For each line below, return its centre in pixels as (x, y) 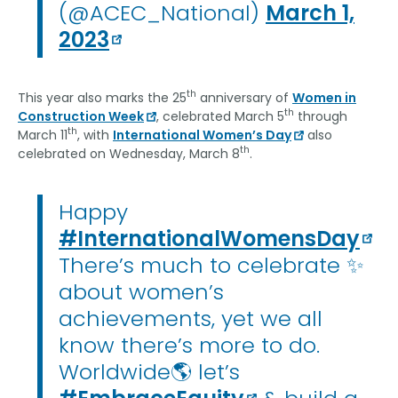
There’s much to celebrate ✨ (211, 265)
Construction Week (81, 116)
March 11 (43, 135)
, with (95, 135)
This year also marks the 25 (102, 97)
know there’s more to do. (189, 345)
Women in (324, 97)
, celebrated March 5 (220, 116)
